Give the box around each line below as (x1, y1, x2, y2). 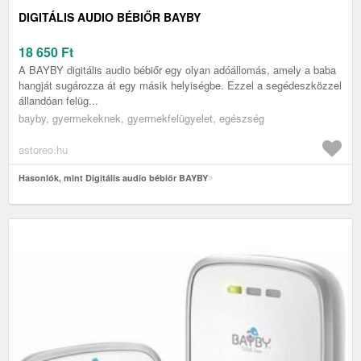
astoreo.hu (19, 142, 68, 158)
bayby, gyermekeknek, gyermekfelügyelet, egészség (19, 110, 264, 127)
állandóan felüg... (19, 93, 98, 109)
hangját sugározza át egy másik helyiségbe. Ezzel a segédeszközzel (19, 77, 342, 93)
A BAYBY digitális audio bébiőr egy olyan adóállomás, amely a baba (19, 62, 336, 78)
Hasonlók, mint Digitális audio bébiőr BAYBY (19, 172, 208, 185)
